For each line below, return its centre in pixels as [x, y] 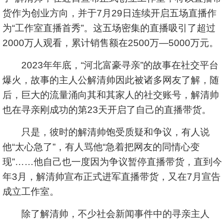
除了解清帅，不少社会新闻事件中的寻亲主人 [106, 214]
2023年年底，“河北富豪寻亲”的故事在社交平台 [111, 65]
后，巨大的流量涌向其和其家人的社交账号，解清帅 [111, 95]
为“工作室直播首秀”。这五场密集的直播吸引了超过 [109, 28]
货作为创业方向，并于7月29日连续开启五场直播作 [110, 13]
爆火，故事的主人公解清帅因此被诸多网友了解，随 [111, 80]
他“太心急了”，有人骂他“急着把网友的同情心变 [101, 147]
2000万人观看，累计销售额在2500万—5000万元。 [111, 43]
